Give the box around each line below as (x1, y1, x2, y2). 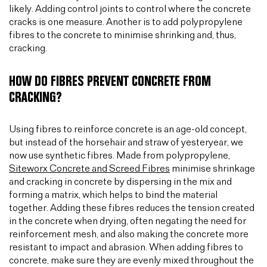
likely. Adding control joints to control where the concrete (9, 4, 251, 14)
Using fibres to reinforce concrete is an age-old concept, (9, 124, 247, 135)
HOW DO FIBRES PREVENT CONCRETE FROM (9, 73, 211, 89)
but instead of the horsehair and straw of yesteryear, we (9, 137, 243, 148)
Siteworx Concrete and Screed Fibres (9, 163, 170, 174)
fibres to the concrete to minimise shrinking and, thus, (9, 30, 236, 41)
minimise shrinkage (170, 163, 255, 174)
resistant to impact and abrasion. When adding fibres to (9, 242, 243, 253)
